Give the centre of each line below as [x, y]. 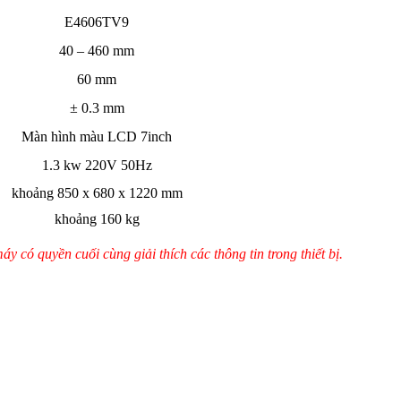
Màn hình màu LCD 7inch [97, 136]
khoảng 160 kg [97, 218]
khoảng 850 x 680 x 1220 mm [97, 192]
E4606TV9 [97, 21]
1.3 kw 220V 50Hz [97, 165]
